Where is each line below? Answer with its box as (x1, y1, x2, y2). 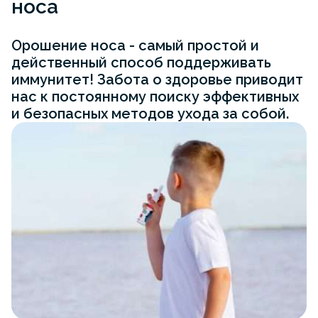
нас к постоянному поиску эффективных (11, 88, 299, 106)
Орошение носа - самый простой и (11, 37, 259, 55)
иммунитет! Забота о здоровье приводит (11, 71, 303, 89)
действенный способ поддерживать (11, 54, 271, 72)
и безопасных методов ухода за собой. (11, 105, 289, 123)
